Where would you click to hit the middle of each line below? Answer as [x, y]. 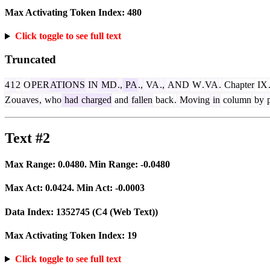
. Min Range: [112, 165]
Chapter [238, 84]
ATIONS [67, 84]
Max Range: [31, 165]
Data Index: [30, 212]
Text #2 [27, 138]
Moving [193, 99]
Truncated [30, 60]
